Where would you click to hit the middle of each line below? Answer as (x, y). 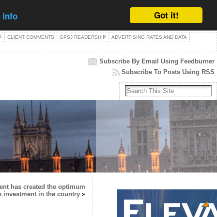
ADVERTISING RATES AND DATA (149, 37)
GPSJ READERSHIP (83, 37)
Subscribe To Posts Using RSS (168, 72)
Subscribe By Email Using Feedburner (157, 61)
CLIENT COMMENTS (31, 37)
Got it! (166, 15)
